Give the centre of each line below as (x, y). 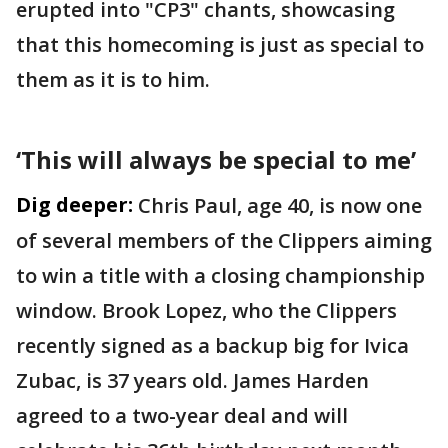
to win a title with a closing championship (220, 275)
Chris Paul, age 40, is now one (280, 205)
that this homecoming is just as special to (220, 44)
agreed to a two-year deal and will (182, 415)
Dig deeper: (74, 204)
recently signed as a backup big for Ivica (212, 345)
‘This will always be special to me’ (216, 159)
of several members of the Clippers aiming (224, 240)
